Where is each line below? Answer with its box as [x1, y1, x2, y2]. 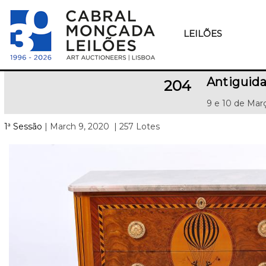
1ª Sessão [4, 121, 42, 132]
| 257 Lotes [112, 121, 160, 132]
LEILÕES [183, 28, 222, 39]
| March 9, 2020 [42, 121, 109, 132]
